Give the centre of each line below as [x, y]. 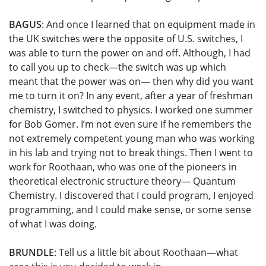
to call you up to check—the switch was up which [118, 67]
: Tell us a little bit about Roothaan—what [146, 253]
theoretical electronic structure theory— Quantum [122, 181]
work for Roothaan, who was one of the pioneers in [123, 167]
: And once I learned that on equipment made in [148, 25]
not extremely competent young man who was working [132, 139]
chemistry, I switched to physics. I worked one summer [131, 110]
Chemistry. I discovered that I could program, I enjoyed [131, 196]
